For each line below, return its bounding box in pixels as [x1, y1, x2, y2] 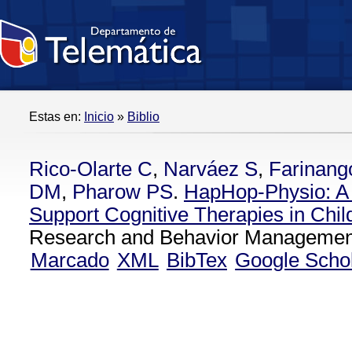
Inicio [84, 110, 114, 123]
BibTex [166, 249, 227, 271]
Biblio [127, 110, 159, 123]
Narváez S [163, 158, 258, 180]
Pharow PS [72, 181, 173, 203]
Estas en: [29, 110, 84, 123]
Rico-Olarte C [29, 158, 152, 180]
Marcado [30, 249, 109, 271]
